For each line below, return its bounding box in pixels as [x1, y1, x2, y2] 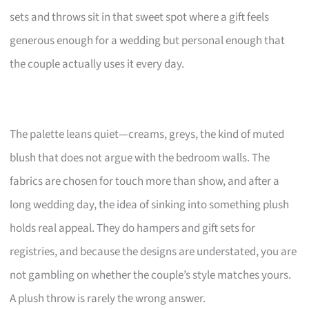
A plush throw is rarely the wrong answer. [10, 290, 206, 307]
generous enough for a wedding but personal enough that [10, 32, 286, 49]
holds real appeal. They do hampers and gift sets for [10, 219, 256, 237]
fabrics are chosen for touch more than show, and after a [10, 172, 280, 190]
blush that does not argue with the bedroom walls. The [10, 149, 270, 166]
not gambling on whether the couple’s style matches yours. [10, 266, 292, 283]
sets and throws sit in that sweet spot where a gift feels [10, 8, 270, 26]
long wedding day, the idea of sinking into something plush [10, 196, 290, 213]
